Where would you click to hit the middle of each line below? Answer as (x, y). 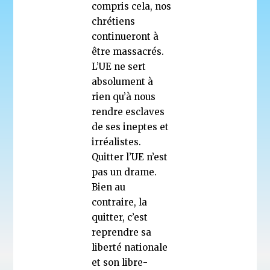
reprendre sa (122, 232)
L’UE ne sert (119, 66)
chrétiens (114, 21)
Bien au (109, 187)
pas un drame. (124, 172)
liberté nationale (130, 247)
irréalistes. (117, 142)
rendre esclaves (128, 111)
